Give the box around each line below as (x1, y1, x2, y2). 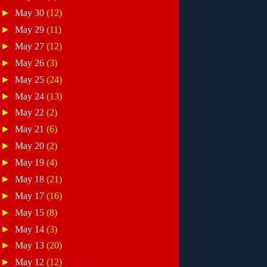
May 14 (15, 223, 47, 234)
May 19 (15, 157, 47, 168)
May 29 (15, 24, 47, 35)
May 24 (15, 91, 47, 101)
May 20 (15, 141, 47, 151)
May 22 (15, 107, 47, 118)
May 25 (15, 74, 47, 85)
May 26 (15, 57, 47, 68)
